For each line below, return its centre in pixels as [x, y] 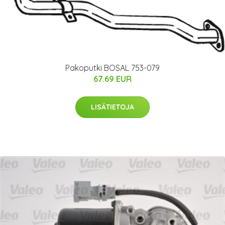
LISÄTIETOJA [113, 107]
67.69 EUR [113, 79]
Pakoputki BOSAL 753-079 [113, 68]
